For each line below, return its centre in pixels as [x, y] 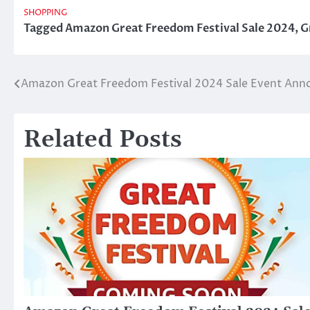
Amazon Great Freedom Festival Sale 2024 [180, 29]
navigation [58, 112]
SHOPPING [45, 13]
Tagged [44, 29]
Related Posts [103, 140]
